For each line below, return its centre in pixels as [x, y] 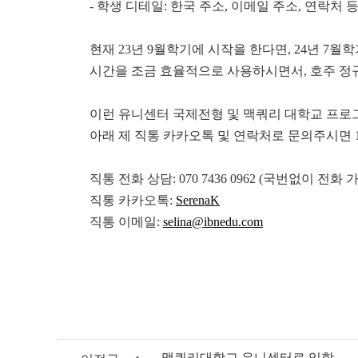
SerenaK [198, 200]
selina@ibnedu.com [213, 222]
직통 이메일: [126, 222]
